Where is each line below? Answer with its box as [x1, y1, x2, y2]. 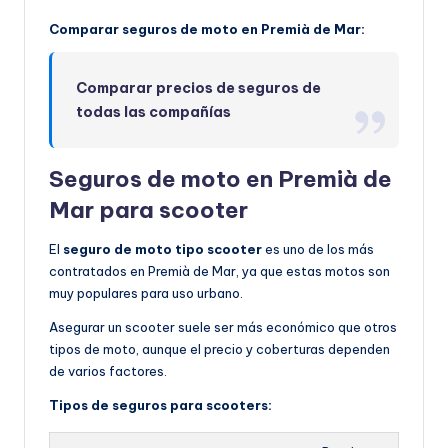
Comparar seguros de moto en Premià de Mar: [49, 21, 365, 38]
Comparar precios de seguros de [76, 79, 322, 98]
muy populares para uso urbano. [49, 285, 243, 302]
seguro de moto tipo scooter [63, 241, 262, 258]
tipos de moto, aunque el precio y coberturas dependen [49, 341, 390, 358]
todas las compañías [76, 103, 232, 122]
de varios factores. [49, 363, 167, 380]
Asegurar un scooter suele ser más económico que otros [49, 319, 397, 336]
